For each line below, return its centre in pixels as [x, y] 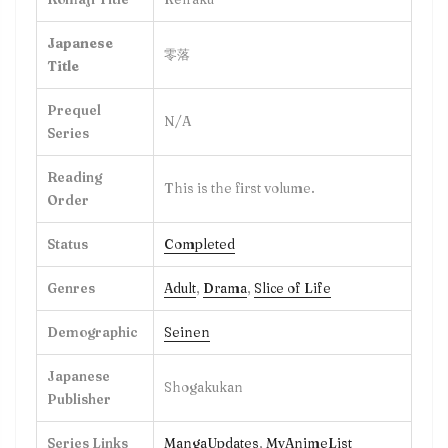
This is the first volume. [239, 187]
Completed [199, 243]
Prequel [74, 109]
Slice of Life [292, 287]
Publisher [79, 398]
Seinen [187, 331]
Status [67, 243]
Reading [74, 176]
